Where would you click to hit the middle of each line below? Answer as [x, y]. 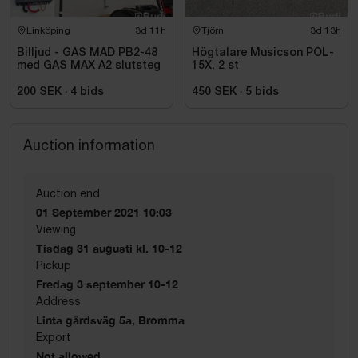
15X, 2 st [215, 66]
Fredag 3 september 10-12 [107, 284]
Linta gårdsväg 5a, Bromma [110, 320]
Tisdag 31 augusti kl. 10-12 [109, 248]
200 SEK [39, 92]
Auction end [68, 193]
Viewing [56, 229]
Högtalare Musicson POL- [263, 53]
